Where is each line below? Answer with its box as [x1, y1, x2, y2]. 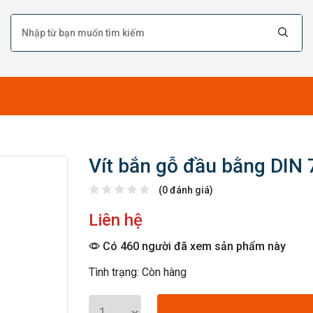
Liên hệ [89, 210, 143, 230]
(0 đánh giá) [159, 184, 213, 196]
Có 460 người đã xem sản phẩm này [100, 240, 286, 253]
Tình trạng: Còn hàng [89, 265, 187, 279]
